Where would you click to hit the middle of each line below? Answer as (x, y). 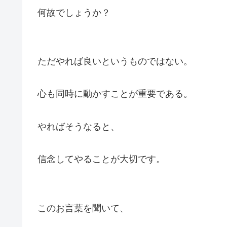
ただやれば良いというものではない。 (115, 61)
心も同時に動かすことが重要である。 (115, 94)
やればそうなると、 (79, 126)
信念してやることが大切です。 (101, 159)
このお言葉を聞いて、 (83, 208)
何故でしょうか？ (74, 12)
